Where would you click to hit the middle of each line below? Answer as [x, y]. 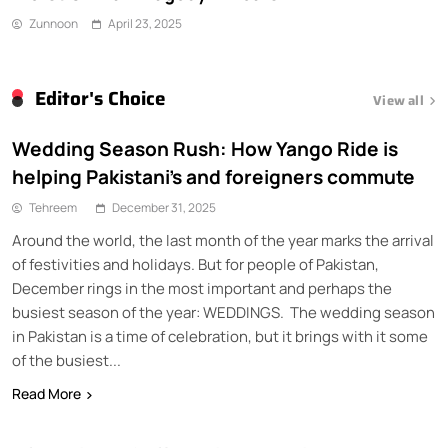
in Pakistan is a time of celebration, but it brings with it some [220, 337]
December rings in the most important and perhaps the [202, 289]
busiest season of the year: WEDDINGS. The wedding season [223, 313]
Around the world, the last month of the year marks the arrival [223, 241]
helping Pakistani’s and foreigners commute [213, 177]
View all [398, 101]
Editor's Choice [100, 99]
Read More [46, 394]
